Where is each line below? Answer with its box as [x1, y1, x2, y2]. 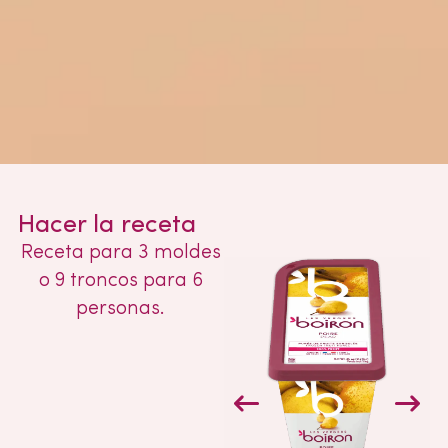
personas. [76, 299, 166, 319]
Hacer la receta [17, 213, 196, 238]
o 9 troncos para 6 [38, 271, 203, 291]
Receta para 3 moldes [20, 243, 221, 263]
